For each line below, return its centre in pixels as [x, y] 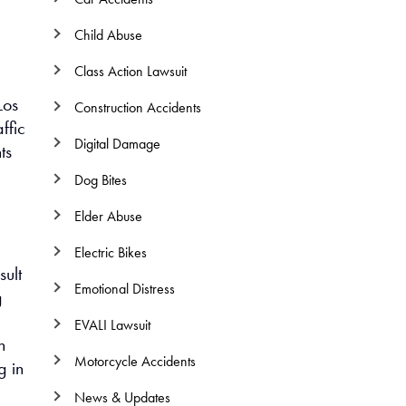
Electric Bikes [110, 252]
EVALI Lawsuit [112, 325]
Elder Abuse [108, 216]
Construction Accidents [137, 107]
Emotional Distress [124, 289]
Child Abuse [108, 35]
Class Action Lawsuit [130, 71]
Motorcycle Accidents [135, 361]
